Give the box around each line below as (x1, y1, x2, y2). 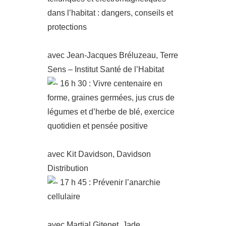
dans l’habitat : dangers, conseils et (47, 9, 173, 17)
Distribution (47, 164, 88, 173)
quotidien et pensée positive (47, 122, 148, 130)
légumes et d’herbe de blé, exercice (47, 107, 175, 116)
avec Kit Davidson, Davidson (47, 150, 151, 158)
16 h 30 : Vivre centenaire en (58, 79, 162, 88)
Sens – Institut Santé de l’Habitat (47, 65, 164, 74)
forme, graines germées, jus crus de (47, 93, 175, 102)
